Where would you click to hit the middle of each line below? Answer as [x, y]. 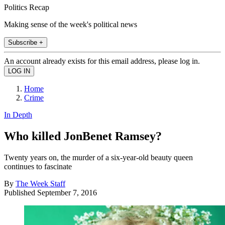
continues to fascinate [38, 166]
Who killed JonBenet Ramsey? [83, 136]
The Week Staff [40, 183]
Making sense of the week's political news [71, 24]
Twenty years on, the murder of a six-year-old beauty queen [98, 157]
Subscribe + [26, 42]
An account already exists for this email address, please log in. [102, 61]
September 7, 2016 [67, 192]
